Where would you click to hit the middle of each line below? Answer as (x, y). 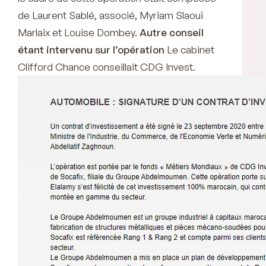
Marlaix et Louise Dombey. (79, 32)
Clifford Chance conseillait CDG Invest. (109, 66)
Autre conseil (172, 32)
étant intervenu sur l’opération (91, 49)
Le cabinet (189, 49)
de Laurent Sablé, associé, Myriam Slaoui (110, 15)
